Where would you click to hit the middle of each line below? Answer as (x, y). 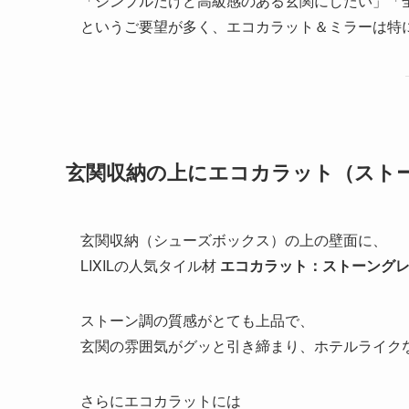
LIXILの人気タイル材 (150, 266)
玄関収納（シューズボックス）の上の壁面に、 (234, 240)
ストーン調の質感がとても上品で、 (197, 320)
